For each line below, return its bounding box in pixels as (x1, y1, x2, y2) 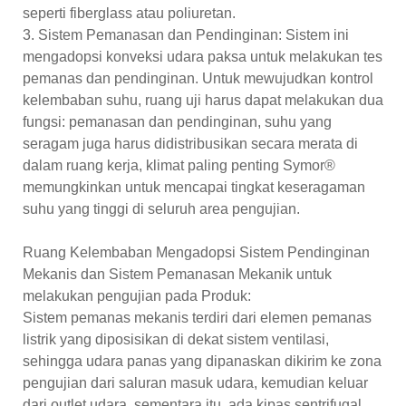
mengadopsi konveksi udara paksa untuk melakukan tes (23, 48, 382, 64)
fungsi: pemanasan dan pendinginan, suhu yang (23, 113, 332, 130)
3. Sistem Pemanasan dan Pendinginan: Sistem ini (23, 26, 349, 43)
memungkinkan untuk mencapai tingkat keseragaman (23, 179, 365, 195)
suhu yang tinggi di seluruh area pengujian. (23, 200, 300, 217)
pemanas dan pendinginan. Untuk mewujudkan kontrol (23, 70, 373, 86)
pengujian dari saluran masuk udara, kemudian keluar (23, 374, 368, 391)
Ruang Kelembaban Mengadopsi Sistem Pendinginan (23, 244, 370, 260)
